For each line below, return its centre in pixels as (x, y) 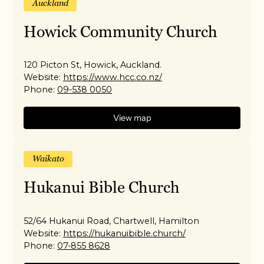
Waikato (48, 159)
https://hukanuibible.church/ (124, 234)
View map (132, 118)
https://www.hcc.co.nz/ (112, 77)
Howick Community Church (121, 31)
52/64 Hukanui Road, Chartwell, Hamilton (112, 221)
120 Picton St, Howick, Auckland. (93, 65)
